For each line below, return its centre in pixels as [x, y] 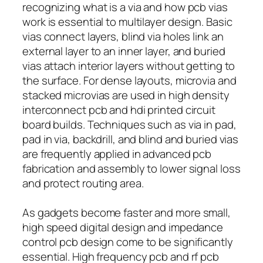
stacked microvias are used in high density [126, 95]
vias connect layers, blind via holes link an [123, 36]
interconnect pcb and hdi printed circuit [119, 109]
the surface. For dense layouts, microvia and [129, 80]
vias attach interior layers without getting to [129, 65]
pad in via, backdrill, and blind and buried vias [131, 139]
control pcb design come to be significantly [128, 242]
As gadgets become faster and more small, [127, 212]
